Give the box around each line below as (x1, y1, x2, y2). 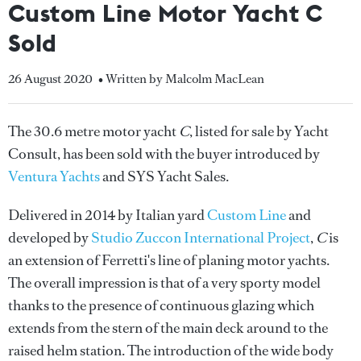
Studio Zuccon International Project (91, 228, 310, 247)
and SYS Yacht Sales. (100, 167, 229, 186)
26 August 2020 (8, 70, 93, 87)
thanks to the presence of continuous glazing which (8, 296, 314, 315)
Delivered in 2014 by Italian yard (8, 205, 207, 225)
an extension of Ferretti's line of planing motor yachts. (8, 251, 330, 270)
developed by (8, 228, 91, 247)
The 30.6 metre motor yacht (8, 122, 179, 141)
